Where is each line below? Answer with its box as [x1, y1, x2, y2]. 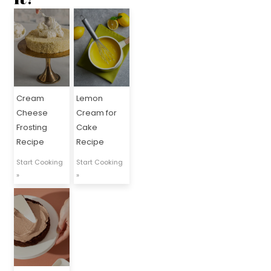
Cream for [76, 107, 117, 119]
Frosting [16, 122, 48, 134]
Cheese [16, 107, 48, 119]
